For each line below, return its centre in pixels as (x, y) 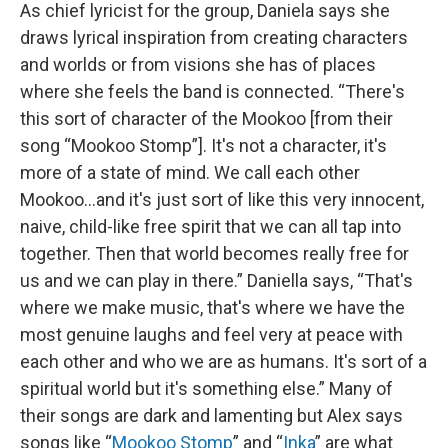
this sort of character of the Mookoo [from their (206, 118)
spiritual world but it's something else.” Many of (206, 388)
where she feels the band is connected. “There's (212, 91)
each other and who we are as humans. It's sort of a (223, 361)
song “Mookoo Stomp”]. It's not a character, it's (203, 145)
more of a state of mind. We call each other (190, 172)
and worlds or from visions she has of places (198, 64)
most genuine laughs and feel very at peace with (211, 334)
